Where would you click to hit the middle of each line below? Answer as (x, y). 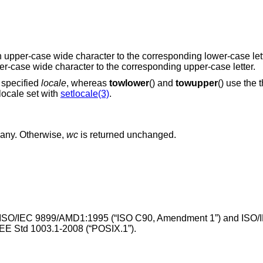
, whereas (87, 83)
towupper (196, 83)
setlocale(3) (85, 93)
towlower (129, 83)
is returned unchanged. (127, 135)
